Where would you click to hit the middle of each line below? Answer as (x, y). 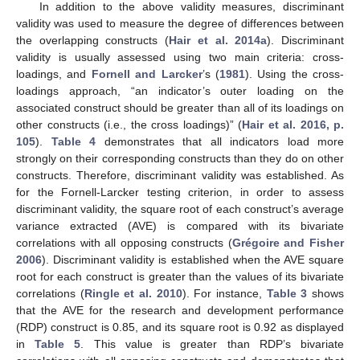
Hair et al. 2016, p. (293, 125)
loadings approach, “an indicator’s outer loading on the (180, 91)
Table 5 (58, 344)
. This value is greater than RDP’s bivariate (213, 344)
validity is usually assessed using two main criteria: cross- (180, 57)
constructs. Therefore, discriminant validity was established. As (180, 176)
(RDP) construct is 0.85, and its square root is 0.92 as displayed (180, 327)
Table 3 (287, 294)
